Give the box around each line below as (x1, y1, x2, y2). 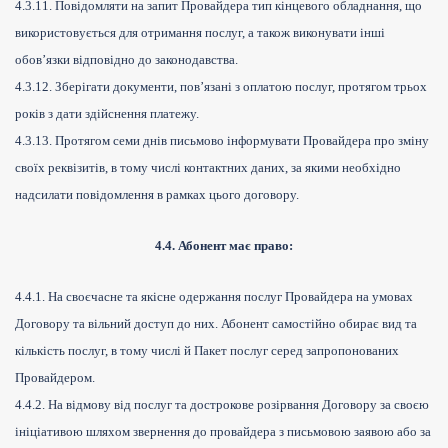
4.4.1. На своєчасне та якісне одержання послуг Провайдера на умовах (15, 289, 413, 305)
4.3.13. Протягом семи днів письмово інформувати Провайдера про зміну (15, 133, 429, 149)
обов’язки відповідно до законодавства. (15, 52, 238, 68)
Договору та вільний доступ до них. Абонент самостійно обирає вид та (15, 316, 417, 332)
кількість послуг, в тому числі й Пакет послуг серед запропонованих (15, 343, 399, 359)
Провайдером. (15, 370, 95, 386)
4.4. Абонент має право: (155, 238, 293, 254)
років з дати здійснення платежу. (15, 106, 199, 122)
